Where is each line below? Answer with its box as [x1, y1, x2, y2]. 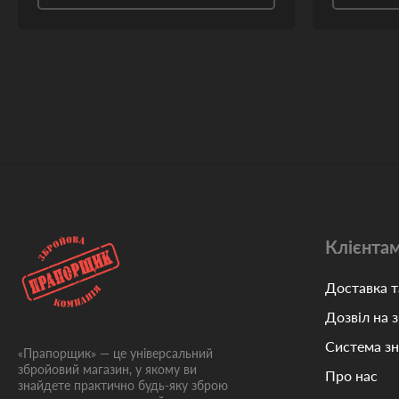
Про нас [325, 367, 378, 384]
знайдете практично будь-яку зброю [18, 378, 228, 393]
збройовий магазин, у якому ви [18, 362, 197, 377]
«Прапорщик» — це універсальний [18, 346, 213, 361]
